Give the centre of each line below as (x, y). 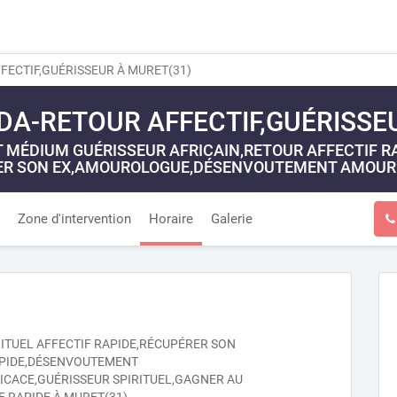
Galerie (232, 219)
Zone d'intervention (74, 219)
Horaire (171, 219)
